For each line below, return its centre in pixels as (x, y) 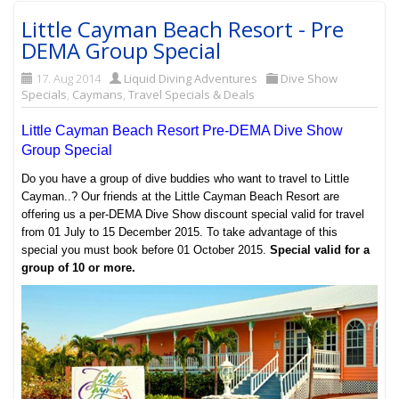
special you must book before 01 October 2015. (146, 249)
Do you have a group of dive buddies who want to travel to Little (186, 178)
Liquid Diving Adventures (191, 78)
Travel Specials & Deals (192, 94)
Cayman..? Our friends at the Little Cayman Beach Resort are (181, 196)
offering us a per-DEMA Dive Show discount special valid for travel (193, 214)
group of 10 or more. (79, 267)
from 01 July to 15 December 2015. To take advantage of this (180, 232)
